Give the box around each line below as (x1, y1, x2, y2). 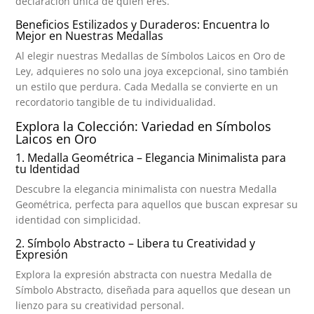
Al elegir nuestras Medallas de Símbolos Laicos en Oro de (15, 48, 286, 62)
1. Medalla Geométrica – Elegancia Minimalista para (15, 149, 287, 165)
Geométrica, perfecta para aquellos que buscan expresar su (15, 197, 299, 211)
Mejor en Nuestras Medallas (15, 27, 164, 43)
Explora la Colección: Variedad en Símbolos (15, 117, 272, 135)
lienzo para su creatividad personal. (15, 298, 185, 312)
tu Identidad (15, 161, 81, 177)
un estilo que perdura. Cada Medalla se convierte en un (15, 79, 279, 93)
